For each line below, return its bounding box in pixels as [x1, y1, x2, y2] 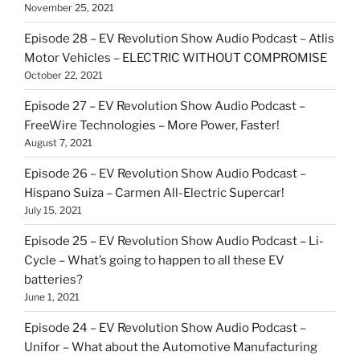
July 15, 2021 [24, 203, 82, 216]
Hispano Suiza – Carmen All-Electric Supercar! [24, 185, 284, 200]
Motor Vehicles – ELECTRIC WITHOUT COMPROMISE [24, 50, 327, 65]
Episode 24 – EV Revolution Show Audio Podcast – [24, 320, 306, 335]
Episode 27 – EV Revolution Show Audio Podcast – [24, 98, 305, 113]
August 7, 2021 [24, 136, 92, 149]
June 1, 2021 [24, 290, 80, 303]
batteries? [24, 272, 83, 287]
